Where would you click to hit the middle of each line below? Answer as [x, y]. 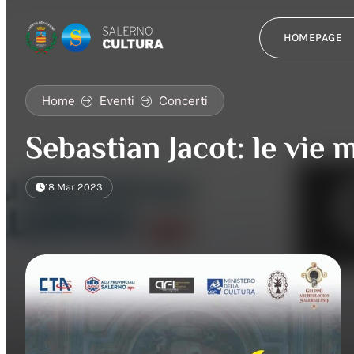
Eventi [117, 101]
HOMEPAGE [313, 38]
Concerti [183, 101]
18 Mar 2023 [74, 187]
